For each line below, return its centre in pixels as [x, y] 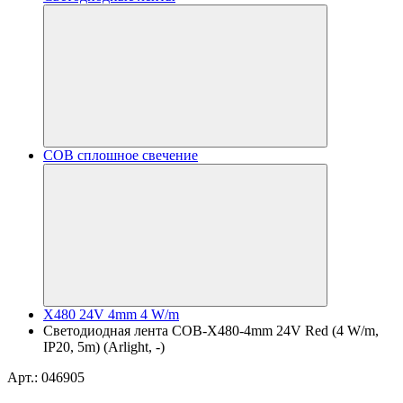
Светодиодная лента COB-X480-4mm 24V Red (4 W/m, [211, 331]
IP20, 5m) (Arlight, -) [104, 347]
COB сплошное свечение [121, 155]
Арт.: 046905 [46, 377]
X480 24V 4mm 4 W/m [111, 314]
